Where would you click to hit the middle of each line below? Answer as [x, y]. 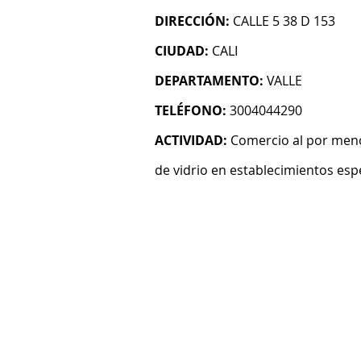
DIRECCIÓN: [192, 21]
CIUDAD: [182, 51]
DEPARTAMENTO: [209, 81]
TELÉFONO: [191, 110]
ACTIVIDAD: [191, 140]
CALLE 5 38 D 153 [284, 21]
